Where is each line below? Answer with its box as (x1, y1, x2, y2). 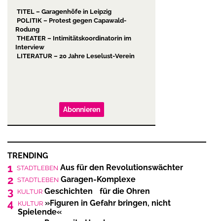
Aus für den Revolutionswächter (58, 162, 183, 172)
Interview (15, 43, 44, 51)
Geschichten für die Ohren (42, 186, 150, 196)
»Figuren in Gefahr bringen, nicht (43, 198, 171, 208)
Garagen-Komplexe (59, 174, 136, 184)
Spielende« (18, 207, 62, 217)
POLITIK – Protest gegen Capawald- (15, 16, 126, 24)
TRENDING (7, 150, 48, 160)
